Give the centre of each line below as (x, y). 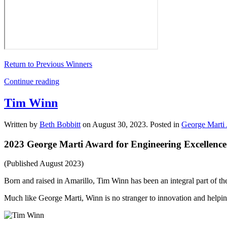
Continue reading (32, 82)
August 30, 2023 (119, 125)
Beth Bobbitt (60, 125)
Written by (22, 125)
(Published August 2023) (44, 164)
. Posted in (164, 125)
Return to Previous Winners (48, 64)
